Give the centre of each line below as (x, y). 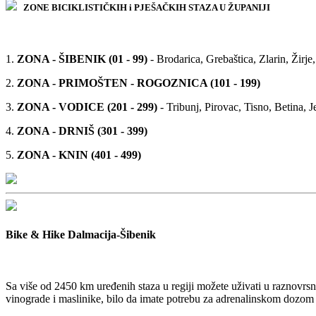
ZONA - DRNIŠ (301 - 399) (82, 130)
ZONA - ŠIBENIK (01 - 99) (82, 59)
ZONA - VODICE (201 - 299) (87, 107)
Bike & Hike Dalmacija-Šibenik (81, 235)
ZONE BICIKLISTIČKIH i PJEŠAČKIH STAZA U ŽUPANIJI (147, 7)
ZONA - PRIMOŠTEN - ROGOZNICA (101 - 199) (139, 83)
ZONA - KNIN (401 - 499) (79, 154)
